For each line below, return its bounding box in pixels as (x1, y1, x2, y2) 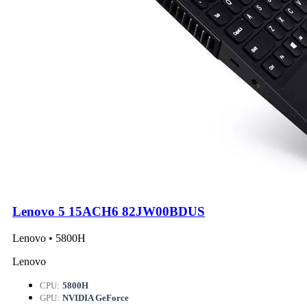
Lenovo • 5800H (12, 232, 86, 244)
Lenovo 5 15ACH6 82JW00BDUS (12, 204, 205, 219)
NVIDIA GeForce (62, 292, 129, 303)
